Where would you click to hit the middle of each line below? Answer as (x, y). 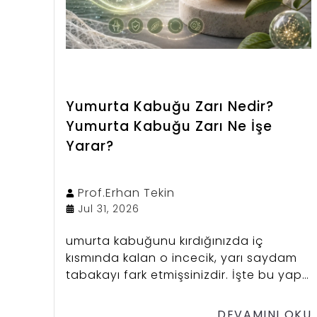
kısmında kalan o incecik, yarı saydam (181, 258)
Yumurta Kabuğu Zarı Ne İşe (169, 126)
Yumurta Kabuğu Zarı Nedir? (170, 106)
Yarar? (90, 146)
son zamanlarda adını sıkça (151, 292)
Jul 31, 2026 (109, 208)
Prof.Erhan (109, 192)
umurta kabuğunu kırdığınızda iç (165, 241)
